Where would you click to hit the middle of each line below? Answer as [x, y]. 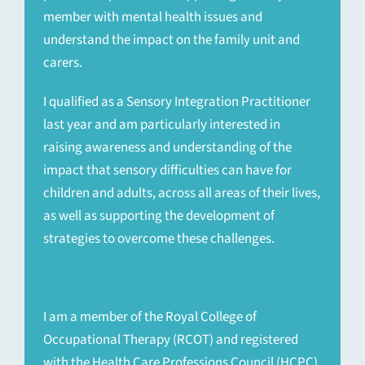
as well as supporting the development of [159, 216]
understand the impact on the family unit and [172, 40]
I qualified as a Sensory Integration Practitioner [177, 102]
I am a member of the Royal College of [150, 317]
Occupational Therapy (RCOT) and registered [171, 340]
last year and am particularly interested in [162, 125]
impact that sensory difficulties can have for [168, 171]
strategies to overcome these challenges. [159, 239]
